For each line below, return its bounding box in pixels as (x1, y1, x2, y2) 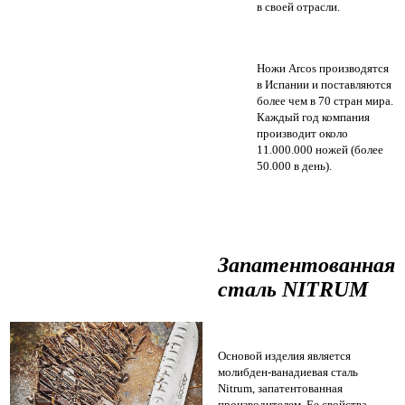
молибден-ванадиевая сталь (218, 365, 358, 380)
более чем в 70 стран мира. (257, 94, 393, 108)
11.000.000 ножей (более (257, 143, 383, 157)
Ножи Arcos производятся (257, 61, 389, 76)
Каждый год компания (257, 110, 370, 125)
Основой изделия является (218, 349, 351, 363)
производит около (257, 127, 348, 141)
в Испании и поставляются (257, 78, 391, 92)
